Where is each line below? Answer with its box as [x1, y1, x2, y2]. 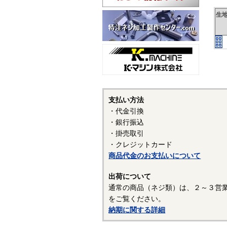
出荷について [108, 172, 152, 180]
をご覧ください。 [108, 194, 166, 203]
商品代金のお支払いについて [108, 152, 201, 160]
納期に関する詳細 [108, 205, 166, 214]
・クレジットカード [108, 140, 173, 149]
